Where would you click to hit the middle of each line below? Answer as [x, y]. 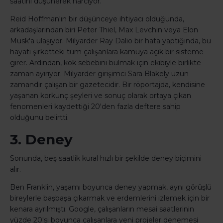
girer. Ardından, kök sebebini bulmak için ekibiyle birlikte [106, 63]
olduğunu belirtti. [39, 118]
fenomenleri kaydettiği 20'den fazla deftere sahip [95, 107]
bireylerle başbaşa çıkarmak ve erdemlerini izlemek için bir [110, 198]
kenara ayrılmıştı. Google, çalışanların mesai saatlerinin [102, 209]
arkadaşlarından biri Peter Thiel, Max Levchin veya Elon [104, 30]
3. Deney [41, 140]
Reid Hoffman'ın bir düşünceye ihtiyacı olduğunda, [97, 19]
